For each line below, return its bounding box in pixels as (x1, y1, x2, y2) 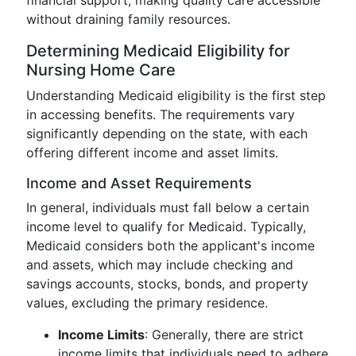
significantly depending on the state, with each (26, 126, 308, 141)
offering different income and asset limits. (26, 145, 278, 161)
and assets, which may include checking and (26, 257, 293, 273)
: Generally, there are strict (145, 327, 304, 342)
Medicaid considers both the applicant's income (26, 238, 315, 253)
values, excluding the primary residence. (26, 295, 268, 311)
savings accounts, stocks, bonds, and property (26, 276, 308, 292)
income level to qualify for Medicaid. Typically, (26, 219, 306, 234)
